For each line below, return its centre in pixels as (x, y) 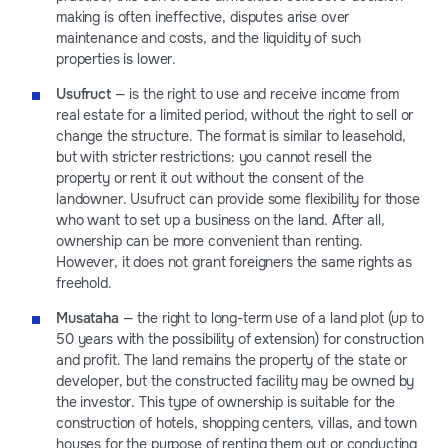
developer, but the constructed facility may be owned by (235, 380)
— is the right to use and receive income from (254, 93)
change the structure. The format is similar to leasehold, (231, 135)
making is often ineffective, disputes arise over (203, 16)
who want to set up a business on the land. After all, (220, 219)
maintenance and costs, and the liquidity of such (209, 37)
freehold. (84, 282)
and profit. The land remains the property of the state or (232, 359)
